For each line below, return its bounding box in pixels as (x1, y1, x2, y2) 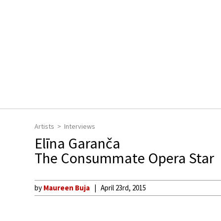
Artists (35, 122, 54, 131)
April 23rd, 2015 (101, 183, 146, 192)
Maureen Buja (43, 183, 90, 192)
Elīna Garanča (35, 134, 120, 152)
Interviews (64, 122, 95, 131)
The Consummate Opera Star (35, 148, 214, 167)
